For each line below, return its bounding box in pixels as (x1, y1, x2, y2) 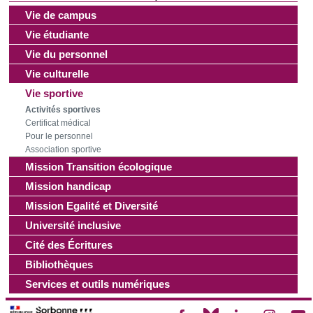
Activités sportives (25, 105, 101, 115)
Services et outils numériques (25, 278, 170, 291)
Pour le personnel (25, 131, 93, 142)
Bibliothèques (25, 259, 93, 271)
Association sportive (25, 145, 101, 155)
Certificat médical (25, 118, 91, 129)
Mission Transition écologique (25, 161, 172, 173)
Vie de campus (25, 9, 96, 22)
